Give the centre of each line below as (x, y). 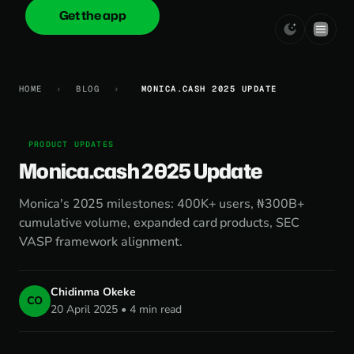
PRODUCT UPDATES (71, 144)
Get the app (92, 15)
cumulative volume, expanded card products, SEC (159, 223)
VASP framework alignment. (101, 242)
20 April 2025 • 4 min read (116, 309)
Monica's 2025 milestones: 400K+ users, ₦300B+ (162, 204)
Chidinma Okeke (94, 292)
